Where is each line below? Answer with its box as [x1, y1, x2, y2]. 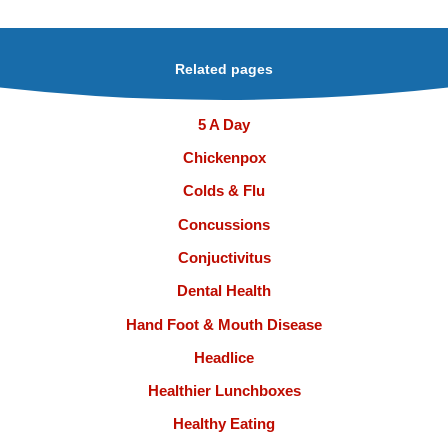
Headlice [194, 348, 254, 366]
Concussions [178, 215, 270, 233]
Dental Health [177, 282, 271, 300]
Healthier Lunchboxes [147, 382, 301, 400]
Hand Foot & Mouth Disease [126, 315, 322, 333]
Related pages [175, 61, 273, 77]
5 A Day [198, 115, 250, 133]
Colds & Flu [183, 182, 265, 200]
